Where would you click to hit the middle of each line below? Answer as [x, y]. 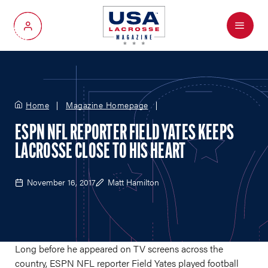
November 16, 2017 [61, 182]
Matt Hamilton [133, 182]
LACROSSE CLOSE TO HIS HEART [100, 153]
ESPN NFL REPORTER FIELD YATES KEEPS [125, 134]
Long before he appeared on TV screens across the [119, 249]
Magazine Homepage [107, 105]
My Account [51, 30]
